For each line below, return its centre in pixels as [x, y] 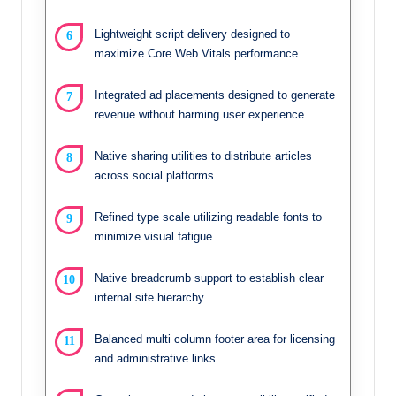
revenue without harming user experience [199, 114]
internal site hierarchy [149, 297]
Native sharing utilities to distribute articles [203, 156]
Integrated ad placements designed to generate [215, 95]
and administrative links [155, 358]
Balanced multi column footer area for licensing [215, 339]
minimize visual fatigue [153, 236]
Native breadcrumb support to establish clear [209, 278]
